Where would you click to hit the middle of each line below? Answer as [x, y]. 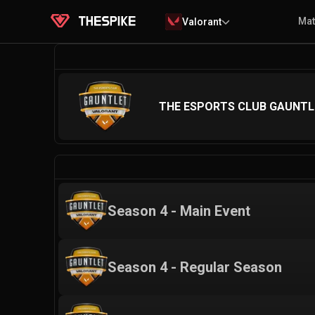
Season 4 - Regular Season [195, 267]
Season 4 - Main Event [179, 211]
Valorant [202, 21]
